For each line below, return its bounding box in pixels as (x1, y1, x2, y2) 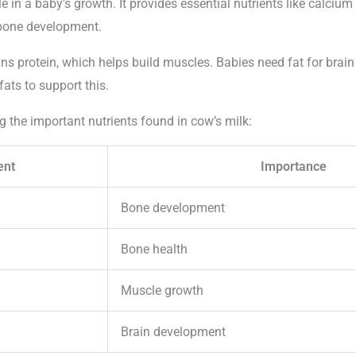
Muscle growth (121, 283, 203, 299)
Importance (261, 159, 327, 175)
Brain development (121, 324, 226, 340)
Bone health (121, 242, 188, 257)
